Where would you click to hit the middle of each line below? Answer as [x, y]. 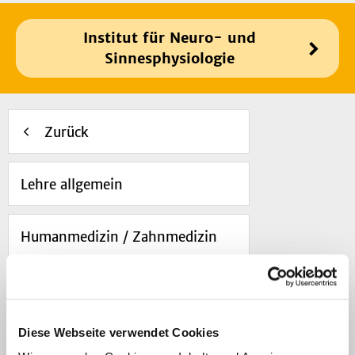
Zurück [67, 133]
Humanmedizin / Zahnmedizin [119, 237]
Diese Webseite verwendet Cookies [118, 332]
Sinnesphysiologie [170, 59]
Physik [42, 310]
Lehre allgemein [72, 185]
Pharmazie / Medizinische [103, 290]
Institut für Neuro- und [170, 38]
